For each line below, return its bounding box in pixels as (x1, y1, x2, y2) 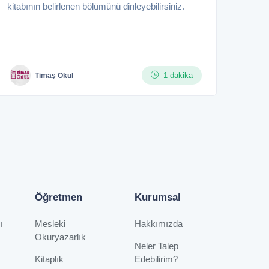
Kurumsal (134, 192, 181, 204)
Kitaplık (34, 254, 64, 265)
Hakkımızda (134, 219, 183, 229)
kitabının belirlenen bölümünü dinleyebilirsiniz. (7, 1, 184, 12)
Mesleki (34, 219, 65, 229)
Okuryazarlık (34, 232, 86, 243)
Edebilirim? (134, 254, 178, 265)
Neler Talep (134, 241, 179, 252)
